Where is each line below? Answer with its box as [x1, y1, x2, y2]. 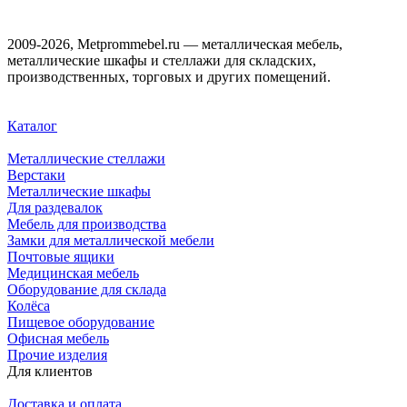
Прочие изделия [7, 346, 107, 362]
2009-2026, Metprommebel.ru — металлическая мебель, [7, 35, 342, 52]
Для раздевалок [7, 199, 103, 215]
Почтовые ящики [7, 248, 114, 264]
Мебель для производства [7, 215, 166, 232]
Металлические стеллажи [7, 150, 165, 166]
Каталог [7, 117, 57, 134]
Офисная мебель [7, 330, 109, 346]
